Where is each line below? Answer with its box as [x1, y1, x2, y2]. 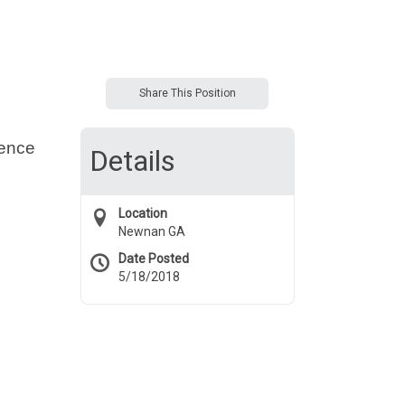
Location [118, 206, 167, 221]
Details [89, 144, 175, 178]
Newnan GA [118, 224, 185, 239]
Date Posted [118, 251, 189, 266]
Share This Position [138, 87, 236, 99]
